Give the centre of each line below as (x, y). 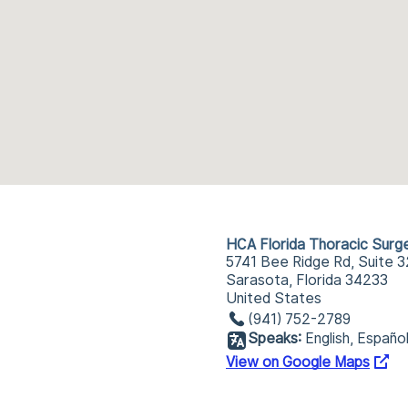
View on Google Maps (298, 362)
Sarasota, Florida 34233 (307, 280)
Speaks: (275, 338)
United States (274, 298)
